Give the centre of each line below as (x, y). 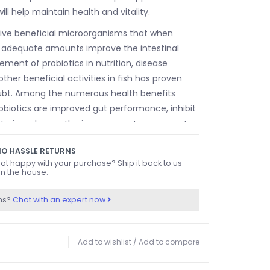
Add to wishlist (105, 242)
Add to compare (169, 242)
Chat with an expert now (60, 199)
